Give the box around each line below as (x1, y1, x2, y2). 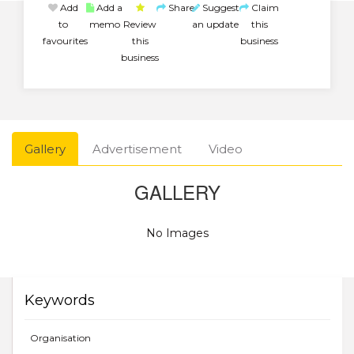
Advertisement (92, 141, 182, 156)
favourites (43, 35, 88, 47)
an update (192, 18, 239, 30)
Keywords (24, 292, 95, 309)
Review (123, 18, 157, 30)
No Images (145, 225, 209, 240)
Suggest (199, 2, 239, 13)
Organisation (30, 332, 91, 344)
